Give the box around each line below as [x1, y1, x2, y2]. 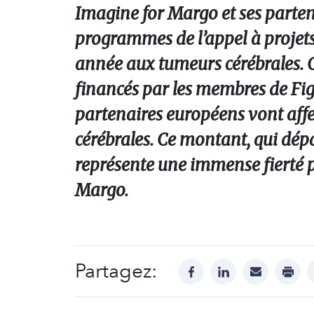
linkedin [223, 259, 264, 273]
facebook [191, 259, 240, 273]
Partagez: [75, 259, 157, 282]
